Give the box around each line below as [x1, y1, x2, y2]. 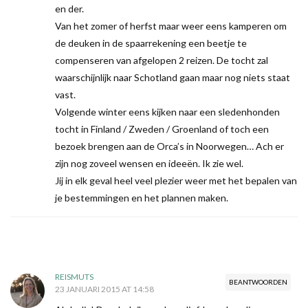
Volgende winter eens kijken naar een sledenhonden [55, 106, 280, 118]
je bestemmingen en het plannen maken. [55, 192, 228, 204]
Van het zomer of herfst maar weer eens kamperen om [55, 20, 287, 32]
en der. [55, 3, 84, 15]
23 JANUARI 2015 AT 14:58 [55, 284, 154, 295]
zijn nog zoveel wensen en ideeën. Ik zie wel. [55, 157, 243, 170]
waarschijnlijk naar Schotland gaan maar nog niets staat [55, 71, 290, 84]
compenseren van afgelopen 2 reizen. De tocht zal [55, 54, 268, 67]
